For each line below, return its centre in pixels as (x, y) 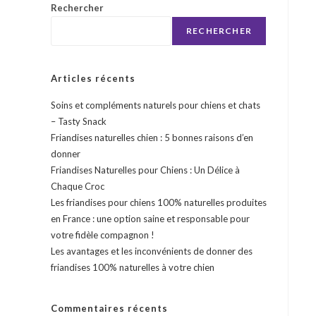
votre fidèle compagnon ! (103, 235)
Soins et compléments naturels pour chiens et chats (156, 105)
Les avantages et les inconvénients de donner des (152, 251)
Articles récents (93, 78)
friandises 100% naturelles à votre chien (133, 267)
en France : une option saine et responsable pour (150, 219)
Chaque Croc (78, 186)
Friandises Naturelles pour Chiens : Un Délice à (145, 170)
